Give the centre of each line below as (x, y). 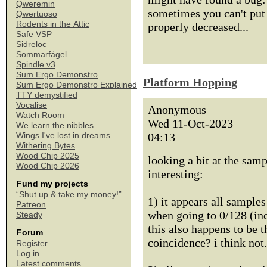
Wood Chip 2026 (48, 166)
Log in (28, 253)
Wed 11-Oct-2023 (190, 123)
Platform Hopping (190, 82)
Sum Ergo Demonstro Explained (77, 85)
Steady (29, 215)
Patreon (31, 204)
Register (32, 243)
